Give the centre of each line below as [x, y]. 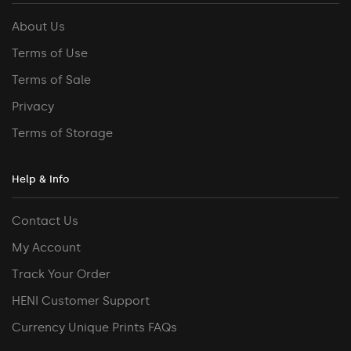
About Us [38, 26]
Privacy [33, 106]
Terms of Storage [62, 133]
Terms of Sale [51, 80]
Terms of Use [50, 53]
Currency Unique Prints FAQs [94, 328]
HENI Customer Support [81, 301]
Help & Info [40, 179]
